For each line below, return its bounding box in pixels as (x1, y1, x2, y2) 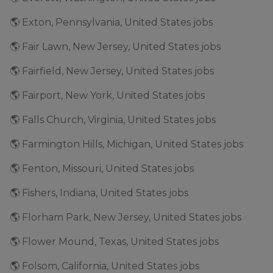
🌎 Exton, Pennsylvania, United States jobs (10, 16, 213, 28)
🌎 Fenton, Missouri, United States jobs (10, 162, 194, 174)
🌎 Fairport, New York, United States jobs (10, 89, 205, 101)
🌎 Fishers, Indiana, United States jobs (10, 186, 188, 199)
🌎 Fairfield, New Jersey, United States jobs (10, 65, 214, 77)
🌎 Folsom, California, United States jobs (10, 260, 199, 272)
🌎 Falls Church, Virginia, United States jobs (10, 113, 216, 126)
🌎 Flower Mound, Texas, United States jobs (10, 235, 219, 247)
